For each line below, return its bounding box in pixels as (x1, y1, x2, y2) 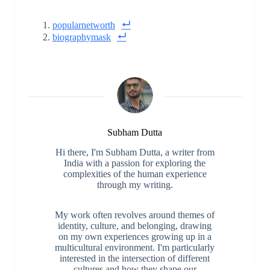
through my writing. (96, 179, 173, 190)
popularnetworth (52, 19, 115, 30)
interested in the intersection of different (60, 253, 210, 263)
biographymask (52, 31, 111, 42)
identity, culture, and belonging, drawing (58, 220, 212, 231)
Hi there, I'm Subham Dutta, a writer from (55, 146, 215, 157)
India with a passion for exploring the (64, 157, 206, 168)
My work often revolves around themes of (55, 209, 215, 220)
